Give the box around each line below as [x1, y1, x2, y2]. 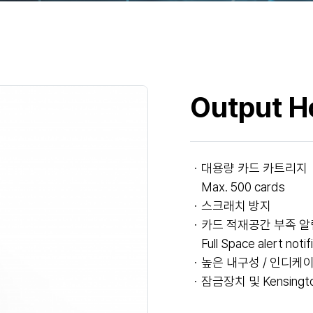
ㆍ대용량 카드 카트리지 [190, 161, 307, 175]
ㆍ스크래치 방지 [190, 198, 271, 213]
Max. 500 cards [190, 180, 285, 194]
